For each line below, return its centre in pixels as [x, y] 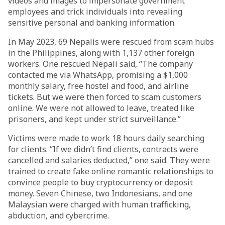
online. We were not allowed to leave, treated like [101, 108]
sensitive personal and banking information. [92, 23]
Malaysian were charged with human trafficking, [99, 204]
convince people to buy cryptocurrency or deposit [100, 182]
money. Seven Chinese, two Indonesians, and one [100, 193]
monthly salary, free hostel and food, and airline [98, 86]
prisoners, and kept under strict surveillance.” [94, 119]
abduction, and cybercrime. [59, 215]
